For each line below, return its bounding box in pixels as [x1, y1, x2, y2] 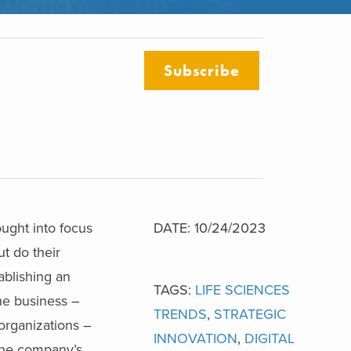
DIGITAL [244, 329, 295, 347]
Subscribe [163, 60, 240, 81]
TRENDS [154, 305, 207, 323]
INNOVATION [154, 329, 237, 347]
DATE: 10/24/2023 [154, 219, 266, 237]
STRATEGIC [214, 305, 286, 323]
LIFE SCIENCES [195, 280, 290, 299]
